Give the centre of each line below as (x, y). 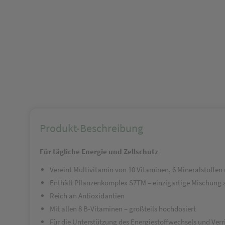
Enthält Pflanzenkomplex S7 (93, 183)
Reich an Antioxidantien (87, 196)
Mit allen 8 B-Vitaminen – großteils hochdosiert (123, 209)
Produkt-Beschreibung (91, 128)
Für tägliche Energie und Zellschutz (99, 151)
